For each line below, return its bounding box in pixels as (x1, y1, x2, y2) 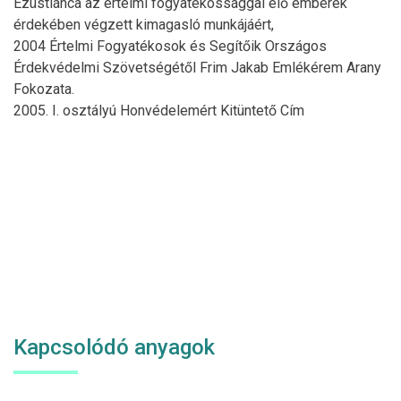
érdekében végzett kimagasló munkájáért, (13, 15, 274, 33)
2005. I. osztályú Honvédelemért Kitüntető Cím (13, 101, 304, 119)
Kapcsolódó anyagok (13, 334, 215, 360)
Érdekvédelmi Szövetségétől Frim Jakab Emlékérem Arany (13, 58, 381, 76)
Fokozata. (13, 80, 74, 98)
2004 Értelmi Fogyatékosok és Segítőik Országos (13, 37, 327, 55)
